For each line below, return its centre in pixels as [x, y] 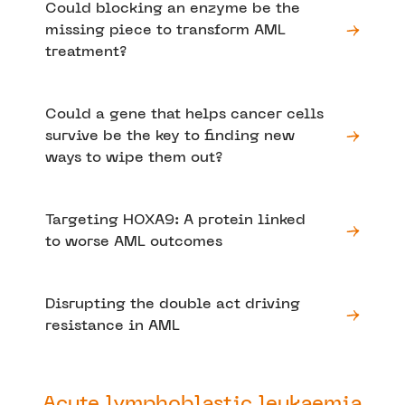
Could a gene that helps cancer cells [184, 114]
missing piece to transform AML [165, 30]
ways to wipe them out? [134, 158]
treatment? [86, 52]
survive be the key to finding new [170, 136]
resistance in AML [113, 326]
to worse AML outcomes [134, 242]
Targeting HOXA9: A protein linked [175, 220]
